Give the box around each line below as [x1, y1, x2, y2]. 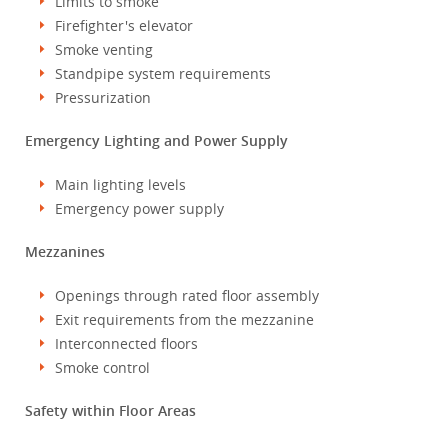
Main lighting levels [55, 175, 186, 194]
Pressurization [55, 88, 151, 107]
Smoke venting [55, 40, 153, 59]
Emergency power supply [55, 199, 224, 218]
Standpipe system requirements [55, 64, 271, 83]
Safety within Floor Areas [25, 401, 196, 420]
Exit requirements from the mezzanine [55, 310, 314, 329]
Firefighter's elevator [55, 16, 193, 35]
